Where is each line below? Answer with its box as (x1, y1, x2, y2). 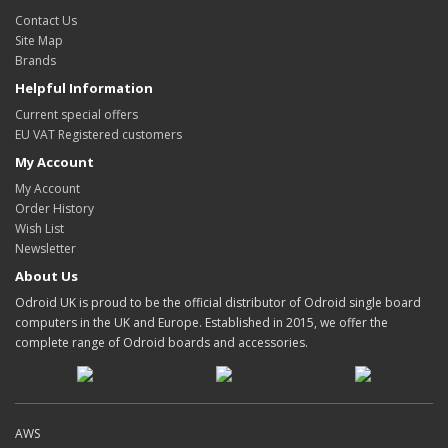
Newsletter (15, 239, 76, 257)
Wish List (15, 219, 64, 237)
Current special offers (15, 105, 138, 123)
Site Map (15, 31, 63, 49)
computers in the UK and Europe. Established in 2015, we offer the (15, 313, 388, 331)
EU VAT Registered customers (15, 125, 182, 143)
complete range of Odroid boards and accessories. (15, 333, 308, 351)
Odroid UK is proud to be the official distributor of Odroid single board (15, 293, 421, 311)
